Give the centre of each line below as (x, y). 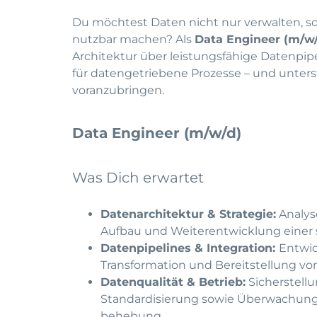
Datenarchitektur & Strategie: (188, 214)
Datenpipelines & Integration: (190, 248)
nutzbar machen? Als (133, 39)
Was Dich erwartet (138, 178)
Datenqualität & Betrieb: (173, 282)
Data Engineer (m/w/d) (157, 133)
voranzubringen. (118, 90)
